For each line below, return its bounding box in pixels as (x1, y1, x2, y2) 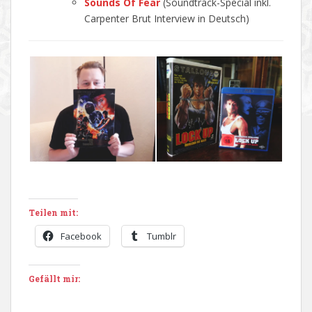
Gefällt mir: (29, 272, 80, 284)
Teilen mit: (29, 206, 78, 218)
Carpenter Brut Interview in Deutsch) (84, 11, 249, 25)
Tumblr (147, 229, 176, 242)
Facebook (61, 229, 102, 242)
